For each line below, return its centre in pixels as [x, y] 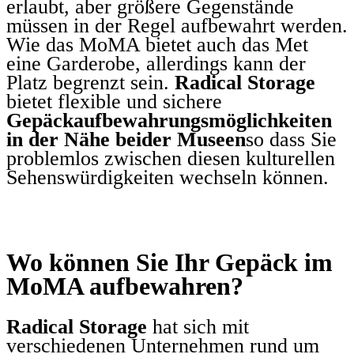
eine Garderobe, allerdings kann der [156, 63]
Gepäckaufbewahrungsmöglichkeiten [169, 120]
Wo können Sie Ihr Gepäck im [169, 262]
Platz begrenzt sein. [90, 82]
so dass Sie [291, 139]
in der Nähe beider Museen [126, 139]
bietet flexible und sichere [114, 101]
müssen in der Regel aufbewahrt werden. [177, 25]
